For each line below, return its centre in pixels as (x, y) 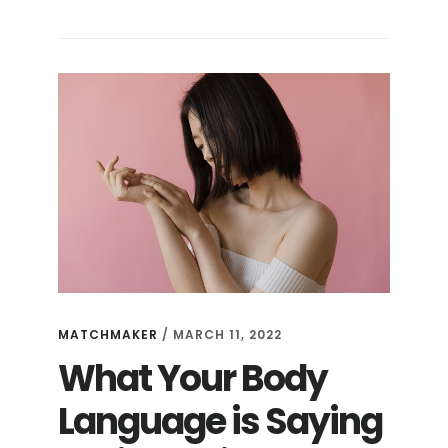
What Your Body (193, 379)
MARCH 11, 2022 (228, 335)
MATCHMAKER (108, 335)
